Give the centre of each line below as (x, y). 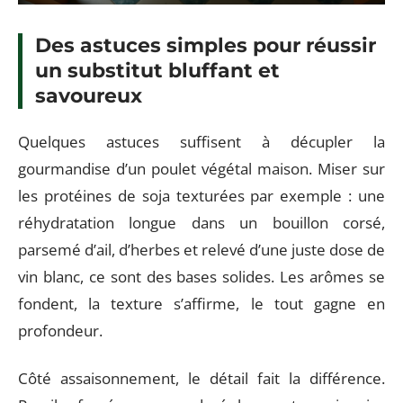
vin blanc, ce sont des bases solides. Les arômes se (201, 277)
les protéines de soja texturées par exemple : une (201, 196)
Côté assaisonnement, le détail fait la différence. (201, 378)
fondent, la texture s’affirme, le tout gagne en (201, 304)
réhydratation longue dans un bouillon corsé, (201, 223)
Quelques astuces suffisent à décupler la (201, 142)
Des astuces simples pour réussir (206, 45)
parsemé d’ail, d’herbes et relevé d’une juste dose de (201, 250)
